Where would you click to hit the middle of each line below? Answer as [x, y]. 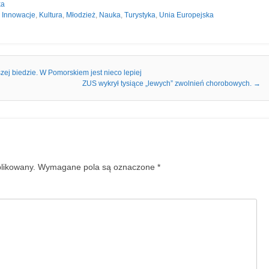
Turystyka [140, 15]
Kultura [50, 15]
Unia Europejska [186, 15]
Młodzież [80, 15]
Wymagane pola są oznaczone [98, 167]
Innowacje [18, 15]
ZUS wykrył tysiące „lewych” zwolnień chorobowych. [168, 83]
